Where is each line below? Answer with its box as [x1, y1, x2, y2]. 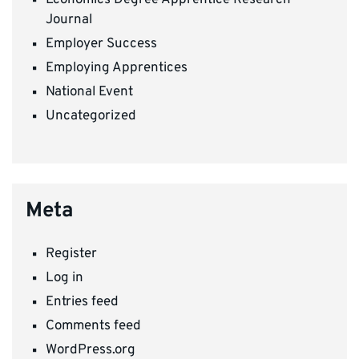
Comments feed [46, 317, 141, 335]
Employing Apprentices [46, 58, 188, 77]
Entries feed [46, 292, 119, 311]
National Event [46, 83, 133, 101]
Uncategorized [46, 107, 136, 125]
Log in [46, 268, 83, 287]
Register [46, 244, 97, 263]
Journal [46, 10, 92, 29]
